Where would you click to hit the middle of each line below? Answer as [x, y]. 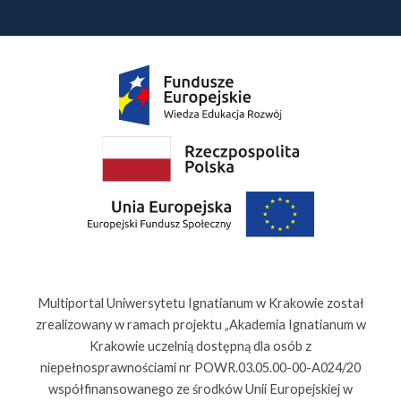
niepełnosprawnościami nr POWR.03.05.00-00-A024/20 [200, 367]
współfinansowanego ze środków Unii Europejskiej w [200, 389]
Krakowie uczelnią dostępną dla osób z [200, 346]
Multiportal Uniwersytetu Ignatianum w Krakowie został [200, 303]
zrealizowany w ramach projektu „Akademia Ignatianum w [200, 324]
